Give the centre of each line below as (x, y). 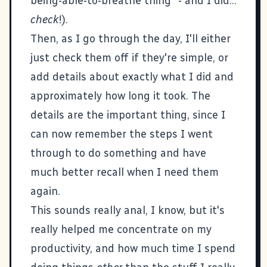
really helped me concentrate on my (121, 229)
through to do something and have (118, 153)
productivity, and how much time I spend (133, 248)
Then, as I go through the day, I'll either (131, 38)
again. (45, 191)
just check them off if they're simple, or (129, 58)
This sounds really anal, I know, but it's (128, 210)
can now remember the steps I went (122, 134)
